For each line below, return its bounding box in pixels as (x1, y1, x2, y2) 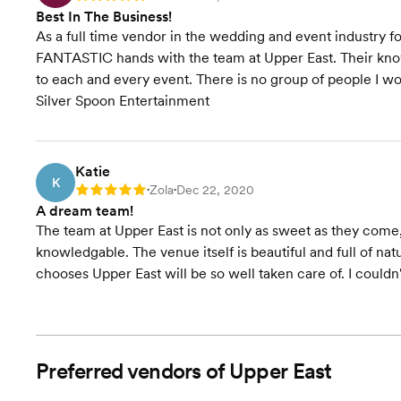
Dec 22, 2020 (176, 183, 254, 197)
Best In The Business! (36, 8, 172, 25)
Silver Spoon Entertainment (36, 92, 209, 109)
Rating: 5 (75, 184, 125, 199)
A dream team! (36, 202, 133, 219)
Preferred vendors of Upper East (36, 358, 332, 384)
